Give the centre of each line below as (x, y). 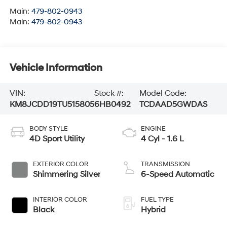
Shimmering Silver (66, 174)
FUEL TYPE (157, 199)
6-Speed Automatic (178, 174)
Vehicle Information (56, 68)
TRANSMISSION (165, 164)
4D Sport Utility (57, 139)
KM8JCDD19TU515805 (52, 104)
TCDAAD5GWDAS (174, 104)
